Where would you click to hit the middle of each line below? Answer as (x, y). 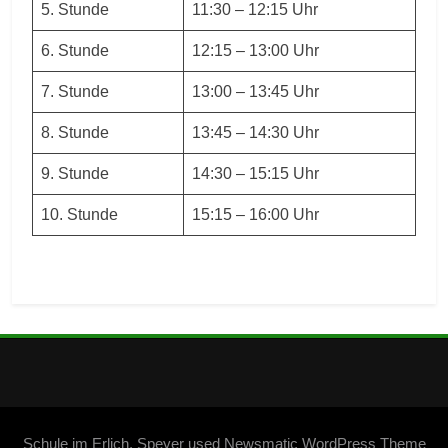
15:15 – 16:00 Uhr (255, 214)
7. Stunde (75, 91)
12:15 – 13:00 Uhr (255, 50)
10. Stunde (79, 214)
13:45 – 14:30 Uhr (255, 132)
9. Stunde (75, 173)
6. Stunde (75, 50)
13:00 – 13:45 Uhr (255, 91)
